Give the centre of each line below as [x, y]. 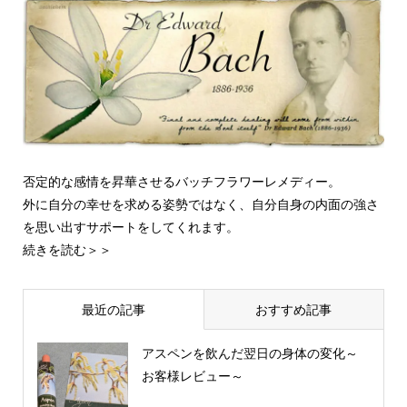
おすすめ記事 [294, 309]
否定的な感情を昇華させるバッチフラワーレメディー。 [181, 181]
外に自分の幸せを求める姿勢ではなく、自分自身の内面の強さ [200, 204]
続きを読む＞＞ [67, 249]
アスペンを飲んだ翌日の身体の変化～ [249, 354]
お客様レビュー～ [192, 377]
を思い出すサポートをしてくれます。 [130, 227]
